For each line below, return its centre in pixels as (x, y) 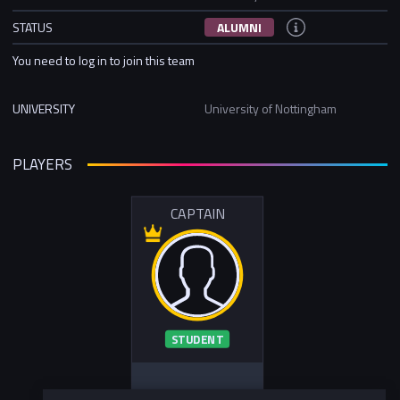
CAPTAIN (197, 214)
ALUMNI (239, 27)
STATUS (33, 27)
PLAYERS (42, 165)
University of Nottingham (271, 108)
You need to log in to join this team (104, 60)
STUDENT (197, 340)
